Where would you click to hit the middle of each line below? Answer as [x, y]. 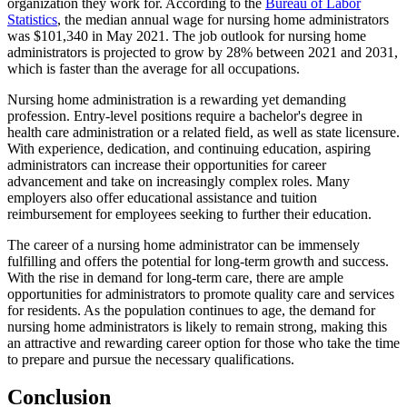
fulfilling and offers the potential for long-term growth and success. [198, 261]
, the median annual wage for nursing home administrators [223, 19]
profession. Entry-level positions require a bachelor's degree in [185, 115]
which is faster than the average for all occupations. [154, 68]
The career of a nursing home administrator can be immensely [184, 244]
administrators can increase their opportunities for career [167, 164]
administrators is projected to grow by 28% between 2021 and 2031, [203, 52]
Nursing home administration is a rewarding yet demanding [177, 99]
